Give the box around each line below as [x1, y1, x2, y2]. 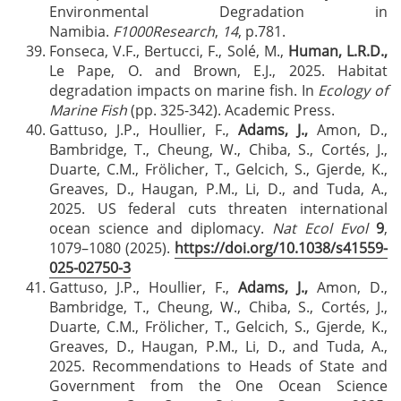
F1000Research [113, 21, 215, 41]
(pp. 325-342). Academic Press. [127, 100, 335, 120]
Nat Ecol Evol [272, 218, 368, 238]
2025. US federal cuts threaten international [49, 199, 388, 218]
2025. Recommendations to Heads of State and [49, 356, 388, 376]
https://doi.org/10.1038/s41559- [175, 238, 388, 258]
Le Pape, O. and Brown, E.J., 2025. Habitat [49, 61, 388, 81]
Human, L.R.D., [287, 41, 388, 61]
